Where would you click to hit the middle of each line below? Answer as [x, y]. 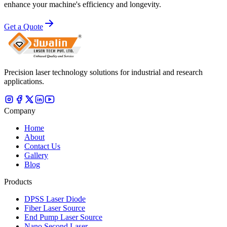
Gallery [36, 156]
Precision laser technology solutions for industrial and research [103, 72]
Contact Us [42, 146]
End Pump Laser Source [63, 217]
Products [18, 182]
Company [20, 111]
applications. [24, 82]
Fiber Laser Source [55, 208]
